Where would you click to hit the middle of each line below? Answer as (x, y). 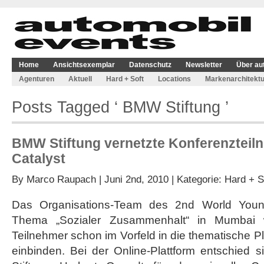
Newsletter (204, 65)
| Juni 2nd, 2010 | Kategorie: (160, 179)
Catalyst (39, 159)
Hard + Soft (125, 79)
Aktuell (80, 79)
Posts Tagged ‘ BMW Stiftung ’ (120, 107)
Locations (174, 79)
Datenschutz (150, 65)
